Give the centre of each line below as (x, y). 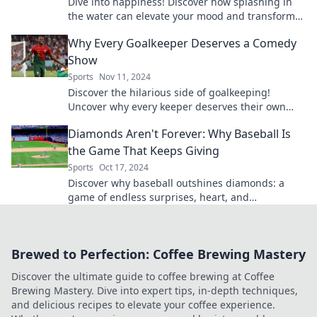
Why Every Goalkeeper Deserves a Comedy (182, 43)
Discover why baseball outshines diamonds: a (176, 183)
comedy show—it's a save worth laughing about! (183, 121)
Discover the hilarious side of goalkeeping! (169, 92)
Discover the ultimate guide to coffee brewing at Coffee (143, 276)
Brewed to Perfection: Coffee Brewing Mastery (158, 254)
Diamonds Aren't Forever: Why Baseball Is (179, 134)
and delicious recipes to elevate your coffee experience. (143, 305)
